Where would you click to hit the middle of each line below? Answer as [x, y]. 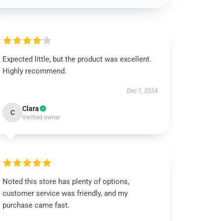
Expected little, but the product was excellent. [77, 59]
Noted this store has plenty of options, [66, 182]
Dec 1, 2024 [142, 91]
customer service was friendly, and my [65, 193]
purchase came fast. [36, 205]
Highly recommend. [35, 71]
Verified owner [41, 117]
